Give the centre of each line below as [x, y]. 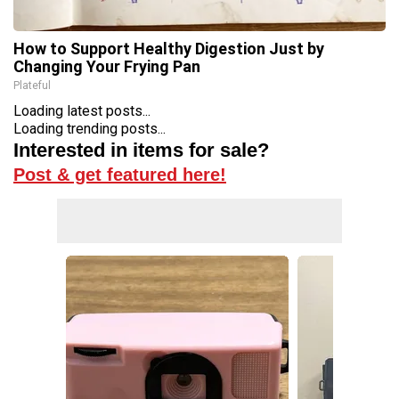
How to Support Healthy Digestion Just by [169, 49]
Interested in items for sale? [141, 150]
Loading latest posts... [82, 111]
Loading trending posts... [90, 129]
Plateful [32, 85]
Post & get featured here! [120, 175]
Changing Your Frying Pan [107, 66]
